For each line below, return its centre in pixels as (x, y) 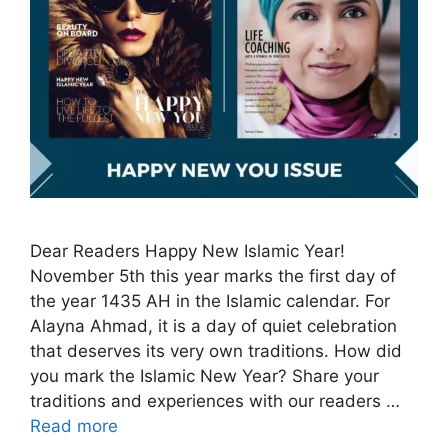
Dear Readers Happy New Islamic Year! (187, 250)
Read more (74, 425)
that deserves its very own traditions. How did (216, 350)
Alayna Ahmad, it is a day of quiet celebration (213, 325)
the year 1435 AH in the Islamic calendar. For (210, 300)
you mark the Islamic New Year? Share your (204, 375)
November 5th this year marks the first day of (213, 275)
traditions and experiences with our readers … (215, 400)
